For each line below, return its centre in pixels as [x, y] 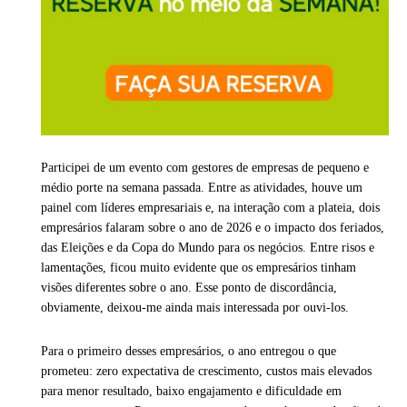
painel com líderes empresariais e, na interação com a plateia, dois [210, 208]
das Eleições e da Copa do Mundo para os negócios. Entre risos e [208, 248]
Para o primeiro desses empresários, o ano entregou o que [189, 352]
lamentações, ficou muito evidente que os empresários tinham [199, 268]
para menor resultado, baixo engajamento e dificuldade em [191, 392]
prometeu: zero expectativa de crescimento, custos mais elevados [206, 372]
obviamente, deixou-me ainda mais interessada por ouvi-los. [200, 308]
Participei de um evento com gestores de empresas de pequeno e [205, 168]
